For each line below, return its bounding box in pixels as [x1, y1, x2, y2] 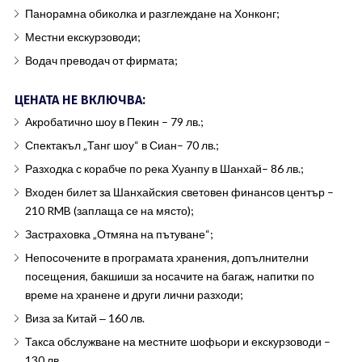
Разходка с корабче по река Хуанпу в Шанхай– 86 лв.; [24, 162, 304, 175]
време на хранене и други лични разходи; [24, 288, 243, 301]
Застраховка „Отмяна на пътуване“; [24, 227, 213, 241]
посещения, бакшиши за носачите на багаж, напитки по [24, 269, 314, 283]
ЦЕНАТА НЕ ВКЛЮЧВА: [14, 92, 145, 107]
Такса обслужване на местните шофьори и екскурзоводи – [24, 335, 330, 348]
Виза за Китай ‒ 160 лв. [24, 311, 145, 325]
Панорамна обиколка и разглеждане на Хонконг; [24, 6, 280, 20]
